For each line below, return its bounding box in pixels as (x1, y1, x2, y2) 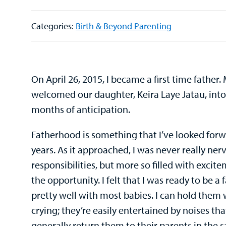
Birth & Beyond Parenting (76, 20, 172, 32)
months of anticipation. (31, 102, 130, 116)
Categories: (31, 20, 76, 32)
